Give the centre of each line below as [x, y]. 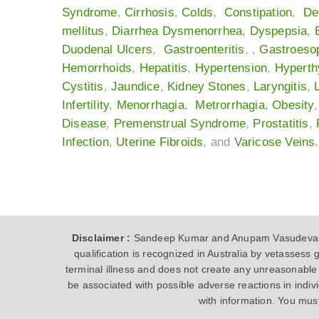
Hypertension [231, 68]
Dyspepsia [278, 31]
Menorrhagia [150, 105]
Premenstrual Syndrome [180, 124]
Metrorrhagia [230, 105]
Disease [84, 124]
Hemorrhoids [97, 68]
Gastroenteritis [204, 50]
